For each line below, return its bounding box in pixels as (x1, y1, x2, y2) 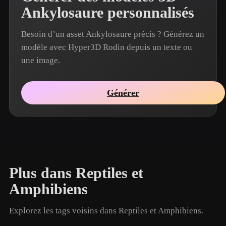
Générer (107, 87, 139, 98)
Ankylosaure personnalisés (21, 4, 194, 21)
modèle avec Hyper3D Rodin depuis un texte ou (21, 42, 192, 52)
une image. (21, 55, 60, 65)
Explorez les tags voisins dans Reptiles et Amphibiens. (9, 206, 203, 215)
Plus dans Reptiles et (9, 164, 143, 182)
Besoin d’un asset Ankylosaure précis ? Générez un (21, 29, 204, 39)
